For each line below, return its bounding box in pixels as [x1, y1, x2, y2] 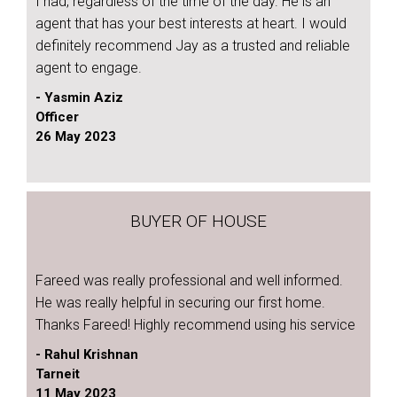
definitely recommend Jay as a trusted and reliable [35, 37, 350, 54]
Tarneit [35, 366, 80, 382]
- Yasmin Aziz [35, 90, 123, 105]
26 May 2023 [35, 128, 116, 144]
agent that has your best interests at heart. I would [35, 15, 346, 32]
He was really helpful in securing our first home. [35, 294, 325, 311]
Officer [35, 109, 79, 125]
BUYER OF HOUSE [130, 211, 267, 231]
